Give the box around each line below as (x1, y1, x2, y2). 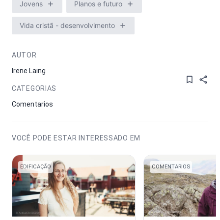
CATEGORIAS (12, 84, 56, 92)
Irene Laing (12, 67, 46, 75)
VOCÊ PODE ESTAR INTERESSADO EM (12, 134, 140, 142)
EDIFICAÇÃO (20, 164, 51, 170)
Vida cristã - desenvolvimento (20, 21, 115, 29)
